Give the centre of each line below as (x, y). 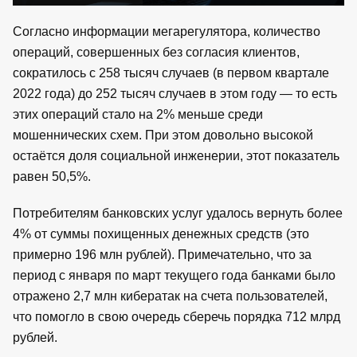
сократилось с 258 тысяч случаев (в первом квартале (171, 73)
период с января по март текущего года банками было (174, 275)
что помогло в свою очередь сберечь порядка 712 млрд (177, 316)
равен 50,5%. (52, 176)
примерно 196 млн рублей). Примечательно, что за (162, 254)
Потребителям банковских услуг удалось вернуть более (178, 213)
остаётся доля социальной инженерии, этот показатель (176, 155)
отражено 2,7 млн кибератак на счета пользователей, (170, 296)
